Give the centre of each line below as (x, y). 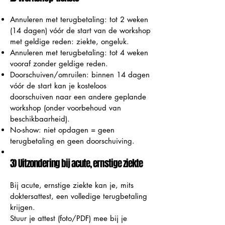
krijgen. (23, 207)
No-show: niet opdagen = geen (62, 130)
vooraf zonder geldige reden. (62, 63)
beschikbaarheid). (40, 119)
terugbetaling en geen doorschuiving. (72, 141)
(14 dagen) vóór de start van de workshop (80, 30)
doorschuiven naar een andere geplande (78, 96)
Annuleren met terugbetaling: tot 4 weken (79, 52)
